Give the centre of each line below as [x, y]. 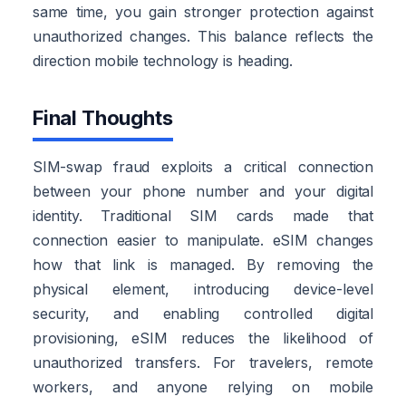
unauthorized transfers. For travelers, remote [203, 362]
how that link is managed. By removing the [203, 264]
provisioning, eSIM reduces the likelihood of [203, 338]
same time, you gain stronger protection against [203, 11]
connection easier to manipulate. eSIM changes [203, 240]
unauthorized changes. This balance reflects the [203, 36]
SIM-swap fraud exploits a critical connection [203, 166]
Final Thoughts [103, 117]
